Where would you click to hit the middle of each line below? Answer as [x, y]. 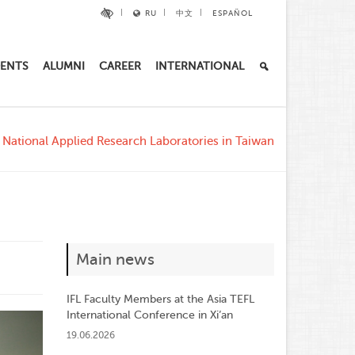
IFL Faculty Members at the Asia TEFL [160, 299]
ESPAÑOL [233, 13]
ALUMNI [64, 66]
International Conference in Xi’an [149, 315]
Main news [115, 260]
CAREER [120, 66]
